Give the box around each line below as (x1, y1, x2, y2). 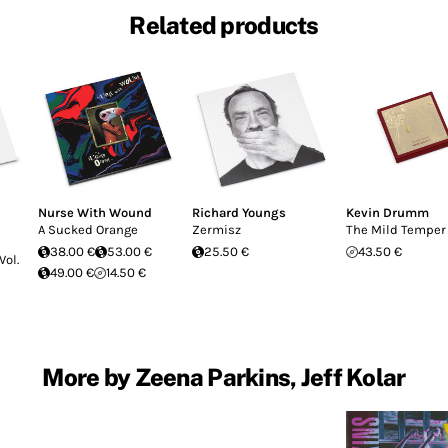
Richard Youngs (192, 205, 286, 220)
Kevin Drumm (346, 205, 429, 220)
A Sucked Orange (38, 222, 138, 237)
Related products (129, 11, 319, 40)
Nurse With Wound (38, 205, 152, 220)
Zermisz (192, 222, 241, 237)
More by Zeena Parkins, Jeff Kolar (42, 362, 406, 391)
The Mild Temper (346, 222, 446, 237)
